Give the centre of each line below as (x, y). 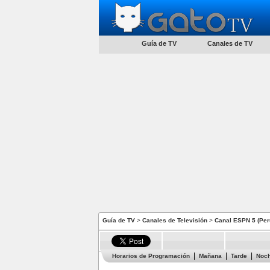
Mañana (210, 256)
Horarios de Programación (151, 256)
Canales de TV (230, 43)
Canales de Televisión (175, 220)
